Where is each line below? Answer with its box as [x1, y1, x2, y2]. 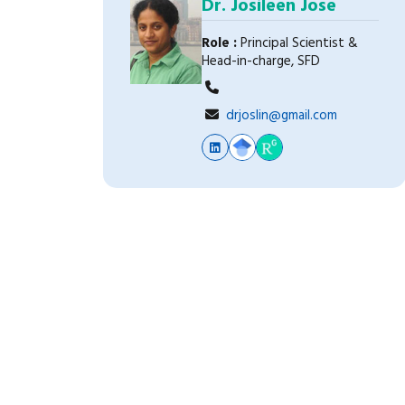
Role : [201, 33, 237, 54]
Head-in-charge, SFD [201, 51, 320, 72]
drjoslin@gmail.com [225, 105, 337, 127]
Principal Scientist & [236, 33, 358, 54]
